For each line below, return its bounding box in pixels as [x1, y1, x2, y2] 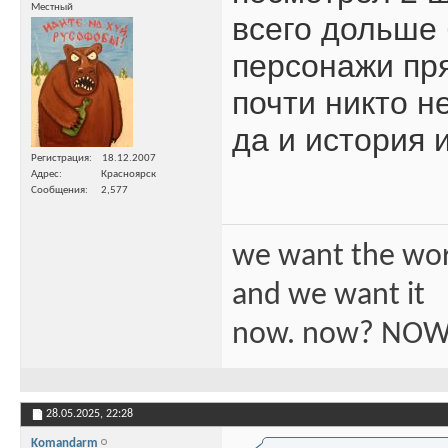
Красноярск [101, 168, 156, 180]
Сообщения [31, 184, 85, 196]
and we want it [232, 279, 425, 312]
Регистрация [31, 152, 89, 164]
